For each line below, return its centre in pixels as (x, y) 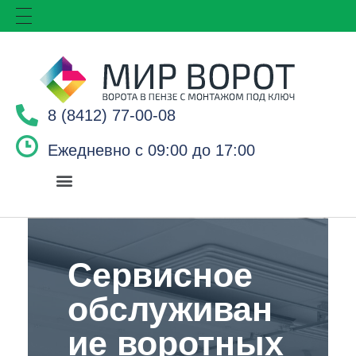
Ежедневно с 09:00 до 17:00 (151, 150)
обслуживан (170, 309)
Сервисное (160, 275)
